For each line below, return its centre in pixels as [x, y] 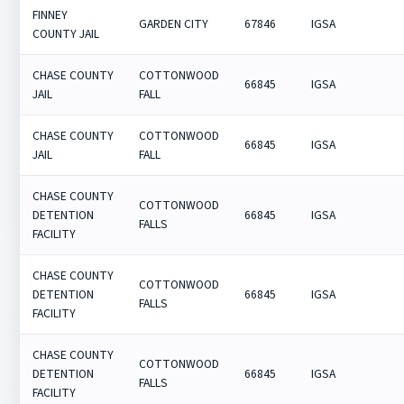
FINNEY [50, 15]
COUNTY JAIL [66, 34]
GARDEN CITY [174, 24]
